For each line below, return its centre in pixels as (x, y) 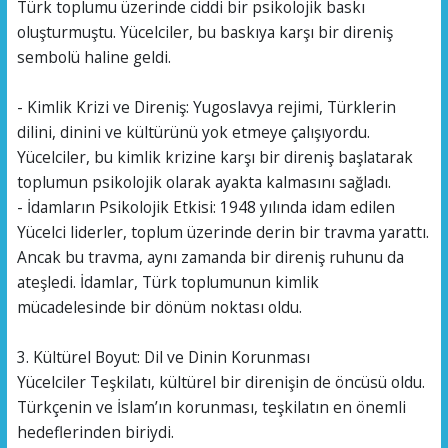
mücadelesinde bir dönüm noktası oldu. (159, 307)
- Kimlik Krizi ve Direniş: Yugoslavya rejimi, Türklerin (206, 107)
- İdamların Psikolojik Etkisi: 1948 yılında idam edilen (205, 207)
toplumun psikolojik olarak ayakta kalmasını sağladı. (203, 182)
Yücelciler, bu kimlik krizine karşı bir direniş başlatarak (214, 157)
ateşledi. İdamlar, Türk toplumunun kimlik (167, 282)
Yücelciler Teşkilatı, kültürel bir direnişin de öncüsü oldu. (220, 382)
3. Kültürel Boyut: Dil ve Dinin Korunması (163, 357)
